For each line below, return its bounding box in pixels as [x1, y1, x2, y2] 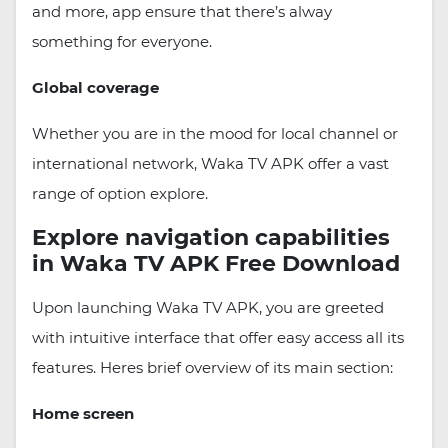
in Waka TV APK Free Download [32, 250, 400, 278]
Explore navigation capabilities [32, 224, 390, 252]
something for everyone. [32, 32, 212, 52]
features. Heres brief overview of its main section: [32, 358, 393, 378]
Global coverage [32, 78, 159, 98]
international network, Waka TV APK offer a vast [32, 154, 389, 174]
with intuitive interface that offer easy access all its [32, 328, 404, 348]
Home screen [32, 404, 134, 424]
